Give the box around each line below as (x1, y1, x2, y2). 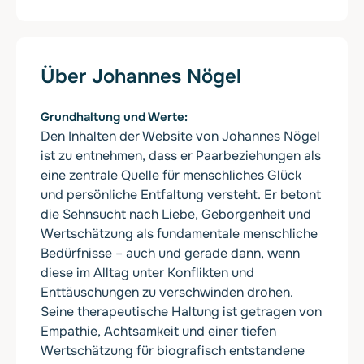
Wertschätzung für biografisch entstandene (41, 342, 305, 360)
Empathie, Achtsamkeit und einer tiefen (41, 323, 276, 340)
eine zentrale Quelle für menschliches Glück (41, 167, 301, 184)
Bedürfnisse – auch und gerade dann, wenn (41, 245, 300, 262)
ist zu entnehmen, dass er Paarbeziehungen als (41, 147, 321, 165)
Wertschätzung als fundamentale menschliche (41, 225, 318, 243)
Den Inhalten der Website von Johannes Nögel (41, 128, 320, 145)
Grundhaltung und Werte (41, 109, 184, 126)
